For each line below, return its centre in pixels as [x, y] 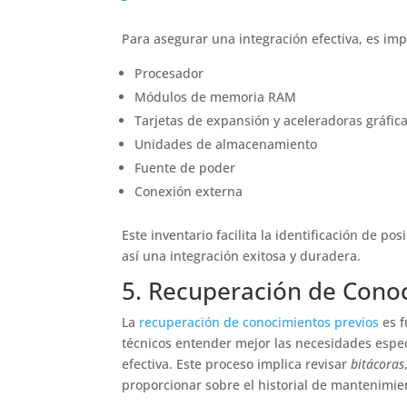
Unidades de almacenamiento [226, 144]
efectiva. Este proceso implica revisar [237, 363]
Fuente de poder [185, 167]
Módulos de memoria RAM [216, 96]
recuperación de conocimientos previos [259, 322]
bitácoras [378, 363]
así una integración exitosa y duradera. [242, 255]
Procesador [169, 73]
